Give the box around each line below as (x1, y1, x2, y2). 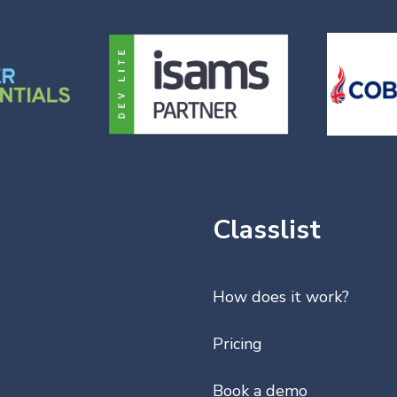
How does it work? (212, 286, 349, 308)
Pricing (212, 333, 262, 355)
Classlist (212, 212, 321, 249)
